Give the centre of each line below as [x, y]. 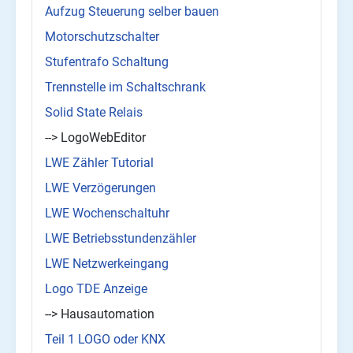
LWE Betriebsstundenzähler [121, 239]
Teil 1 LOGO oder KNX [105, 340]
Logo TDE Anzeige [96, 289]
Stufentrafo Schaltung [107, 62]
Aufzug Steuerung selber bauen [132, 12]
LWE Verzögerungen [100, 188]
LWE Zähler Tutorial [99, 163]
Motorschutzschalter [102, 37]
